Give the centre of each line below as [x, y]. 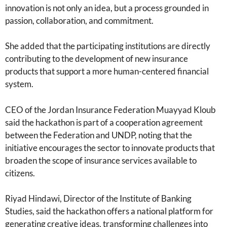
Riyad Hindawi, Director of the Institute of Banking [98, 199]
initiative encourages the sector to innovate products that [110, 147]
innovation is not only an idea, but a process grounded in [107, 8]
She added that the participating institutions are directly [108, 46]
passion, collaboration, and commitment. [79, 20]
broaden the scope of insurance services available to [101, 160]
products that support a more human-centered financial [107, 71]
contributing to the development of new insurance [97, 59]
